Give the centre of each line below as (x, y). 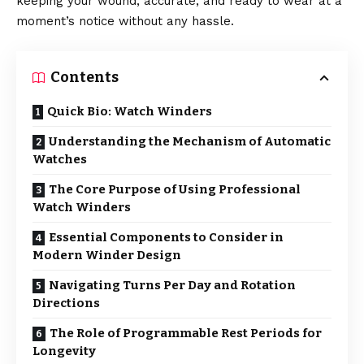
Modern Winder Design (107, 255)
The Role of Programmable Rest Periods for (186, 333)
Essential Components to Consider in (166, 237)
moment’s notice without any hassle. (125, 21)
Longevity (64, 351)
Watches (60, 159)
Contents (84, 77)
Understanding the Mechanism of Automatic (190, 141)
